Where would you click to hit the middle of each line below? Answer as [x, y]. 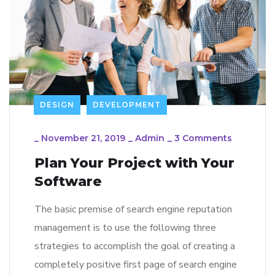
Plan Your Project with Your [134, 163]
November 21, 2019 [83, 138]
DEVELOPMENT [127, 104]
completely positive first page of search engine [136, 264]
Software [68, 181]
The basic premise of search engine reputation [133, 209]
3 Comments [203, 138]
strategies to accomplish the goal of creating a [135, 246]
